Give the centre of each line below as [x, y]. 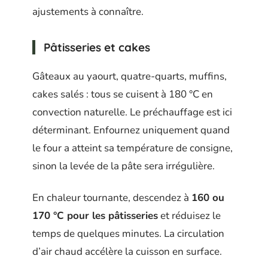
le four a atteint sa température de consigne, [133, 148]
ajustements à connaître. [88, 11]
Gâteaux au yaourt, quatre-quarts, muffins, [130, 77]
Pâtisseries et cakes [97, 47]
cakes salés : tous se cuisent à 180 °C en [123, 95]
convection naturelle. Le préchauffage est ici [132, 112]
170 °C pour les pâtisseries [95, 215]
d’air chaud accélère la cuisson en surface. [127, 251]
